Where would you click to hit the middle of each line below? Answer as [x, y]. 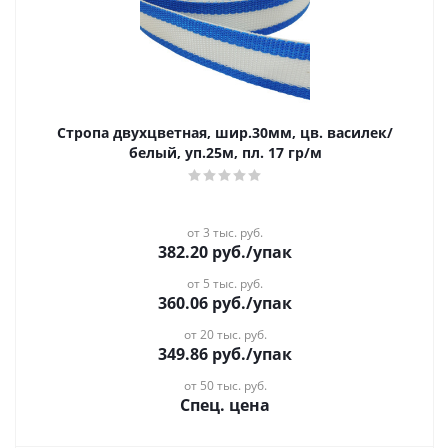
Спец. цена [225, 405]
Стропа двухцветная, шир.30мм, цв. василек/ [225, 132]
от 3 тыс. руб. [225, 232]
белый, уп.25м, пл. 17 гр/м [225, 152]
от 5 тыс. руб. [225, 283]
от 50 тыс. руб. [225, 385]
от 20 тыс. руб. [225, 334]
